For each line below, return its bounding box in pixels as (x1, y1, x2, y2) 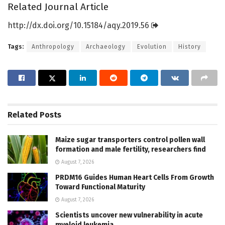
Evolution (137, 43, 167, 50)
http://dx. (8, 20, 43, 30)
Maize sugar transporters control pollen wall (55, 135, 205, 144)
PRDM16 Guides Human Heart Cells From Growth (55, 173, 214, 182)
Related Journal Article (8, 1, 108, 13)
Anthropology (32, 43, 74, 50)
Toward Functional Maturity (55, 182, 145, 191)
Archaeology (86, 43, 126, 50)
